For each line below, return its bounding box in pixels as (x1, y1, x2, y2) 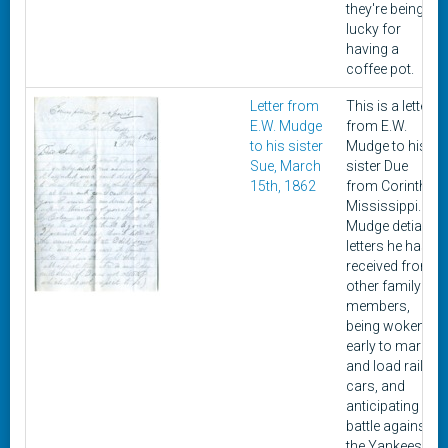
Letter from (250, 98, 319, 114)
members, (346, 298, 410, 314)
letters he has (346, 238, 429, 254)
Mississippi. (346, 198, 421, 214)
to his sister (250, 138, 323, 154)
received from (346, 258, 433, 274)
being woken (346, 318, 425, 334)
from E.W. (346, 118, 407, 134)
